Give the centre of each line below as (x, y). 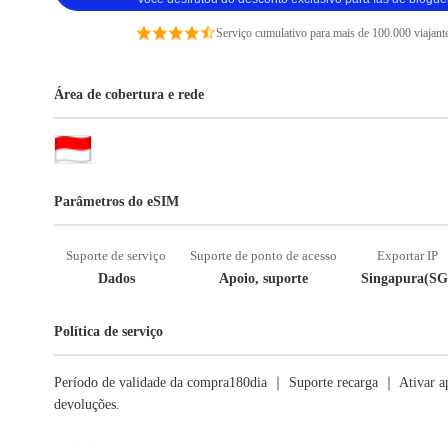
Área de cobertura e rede (129, 94)
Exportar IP (407, 255)
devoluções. (87, 404)
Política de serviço (108, 331)
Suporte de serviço (116, 255)
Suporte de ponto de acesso (263, 255)
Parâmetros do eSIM (116, 201)
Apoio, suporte (263, 278)
